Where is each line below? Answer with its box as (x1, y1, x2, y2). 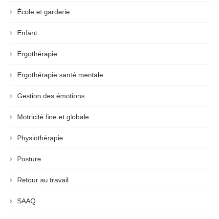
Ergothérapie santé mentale (17, 70, 103, 79)
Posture (17, 154, 41, 163)
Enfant (17, 28, 37, 37)
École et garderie (17, 7, 70, 16)
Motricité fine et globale (17, 112, 89, 121)
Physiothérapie (17, 133, 63, 142)
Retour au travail (17, 175, 68, 184)
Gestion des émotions (17, 91, 85, 100)
